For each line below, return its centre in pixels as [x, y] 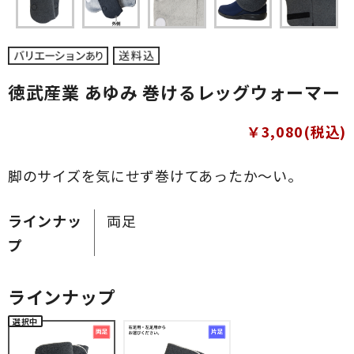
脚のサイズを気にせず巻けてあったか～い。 [155, 175]
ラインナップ [62, 296]
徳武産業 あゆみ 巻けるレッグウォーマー [174, 92]
